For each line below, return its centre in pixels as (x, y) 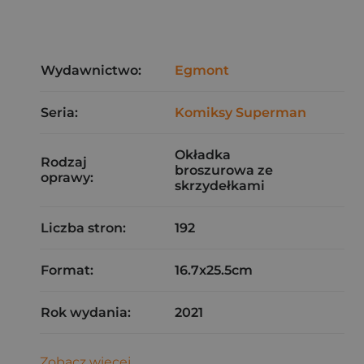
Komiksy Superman (240, 113)
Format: (67, 270)
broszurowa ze (224, 170)
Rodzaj (64, 162)
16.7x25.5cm (214, 270)
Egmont (202, 70)
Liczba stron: (83, 228)
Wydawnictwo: (91, 70)
